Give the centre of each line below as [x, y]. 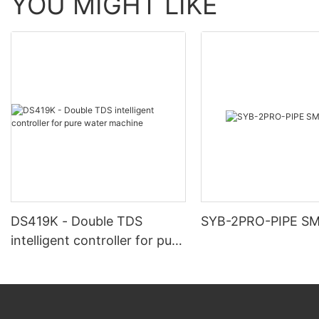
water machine [56, 260]
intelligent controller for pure [97, 240]
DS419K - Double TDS [77, 221]
